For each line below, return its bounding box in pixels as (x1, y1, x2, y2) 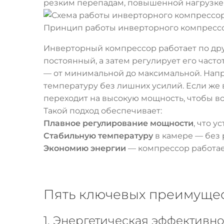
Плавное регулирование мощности (43, 118, 193, 128)
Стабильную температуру (43, 131, 153, 141)
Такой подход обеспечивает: (43, 106, 162, 116)
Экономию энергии (43, 143, 126, 153)
